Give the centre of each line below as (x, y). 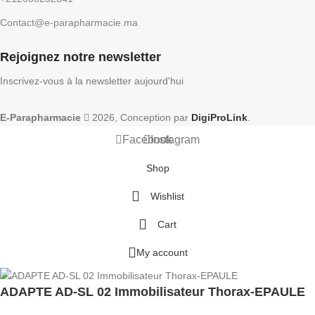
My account (162, 253)
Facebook (147, 140)
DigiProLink (219, 118)
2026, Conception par (140, 118)
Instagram (175, 140)
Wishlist (167, 197)
